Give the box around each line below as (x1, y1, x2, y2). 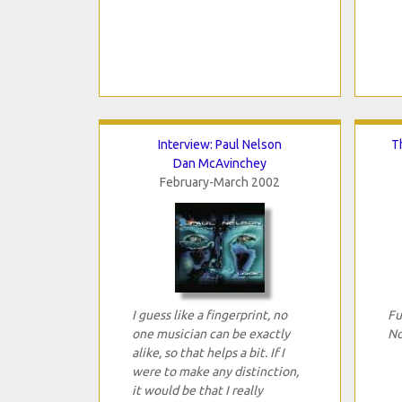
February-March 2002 (159, 174, 280, 189)
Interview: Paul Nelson (157, 136, 282, 152)
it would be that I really (131, 382, 263, 398)
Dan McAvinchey (172, 155, 267, 170)
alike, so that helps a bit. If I (131, 345, 284, 360)
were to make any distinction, (131, 363, 299, 379)
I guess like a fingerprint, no (131, 307, 287, 322)
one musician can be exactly (131, 326, 290, 341)
